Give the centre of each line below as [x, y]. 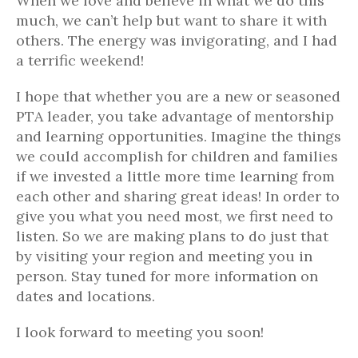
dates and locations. [86, 296]
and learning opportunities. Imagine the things [179, 136]
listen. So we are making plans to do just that [172, 236]
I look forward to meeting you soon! [140, 332]
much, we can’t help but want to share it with [171, 20]
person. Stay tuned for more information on [167, 276]
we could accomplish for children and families [177, 156]
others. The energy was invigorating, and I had [177, 40]
